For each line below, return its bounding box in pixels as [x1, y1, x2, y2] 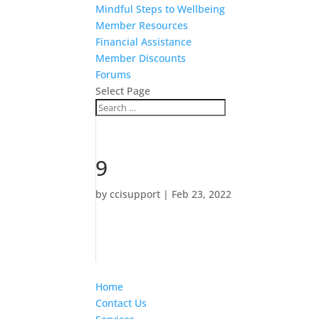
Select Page [95, 84, 151, 98]
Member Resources [95, 19, 189, 32]
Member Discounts [95, 51, 187, 65]
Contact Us [95, 296, 147, 310]
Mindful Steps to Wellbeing [95, 2, 226, 16]
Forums [95, 68, 132, 81]
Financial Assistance [95, 35, 192, 48]
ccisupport [110, 187, 161, 201]
